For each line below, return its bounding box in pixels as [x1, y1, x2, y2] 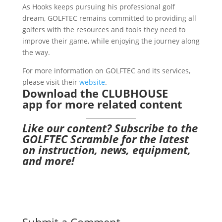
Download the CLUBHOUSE [22, 86, 168, 101]
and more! [22, 153, 74, 168]
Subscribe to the [114, 120, 198, 135]
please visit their [22, 77, 79, 87]
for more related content [42, 97, 182, 111]
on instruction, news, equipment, [22, 142, 191, 157]
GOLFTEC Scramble [22, 131, 118, 146]
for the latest [118, 131, 189, 146]
